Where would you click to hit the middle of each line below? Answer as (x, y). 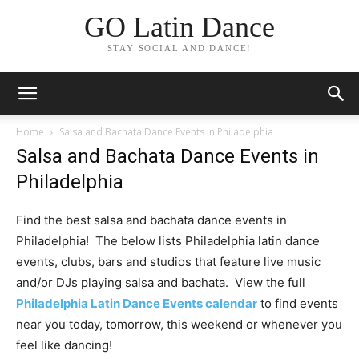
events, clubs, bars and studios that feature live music (168, 262)
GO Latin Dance (179, 28)
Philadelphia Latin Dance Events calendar (137, 303)
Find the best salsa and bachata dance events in (151, 220)
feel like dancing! (64, 345)
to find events (298, 303)
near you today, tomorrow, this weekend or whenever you (179, 324)
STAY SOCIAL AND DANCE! (179, 48)
